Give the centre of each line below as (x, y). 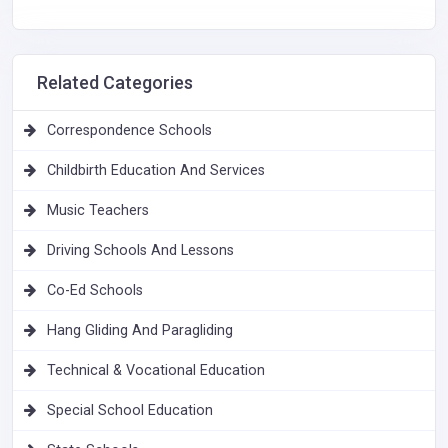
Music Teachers (98, 210)
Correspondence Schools (129, 130)
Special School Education (130, 410)
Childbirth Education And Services (156, 170)
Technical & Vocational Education (156, 370)
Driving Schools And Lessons (140, 250)
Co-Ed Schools (95, 290)
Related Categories (115, 82)
